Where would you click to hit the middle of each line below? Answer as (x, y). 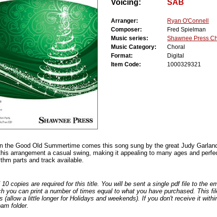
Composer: (131, 30)
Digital (176, 56)
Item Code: (131, 65)
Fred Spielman (187, 30)
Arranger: (129, 21)
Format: (126, 56)
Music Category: (138, 47)
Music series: (134, 39)
